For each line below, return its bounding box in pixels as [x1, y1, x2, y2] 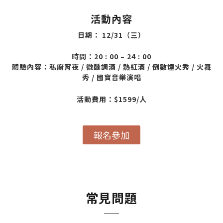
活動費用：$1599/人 [76, 94, 147, 104]
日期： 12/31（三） [78, 29, 145, 40]
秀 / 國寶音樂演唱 [82, 72, 141, 83]
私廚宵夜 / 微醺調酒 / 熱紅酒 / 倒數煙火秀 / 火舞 [49, 62, 212, 72]
